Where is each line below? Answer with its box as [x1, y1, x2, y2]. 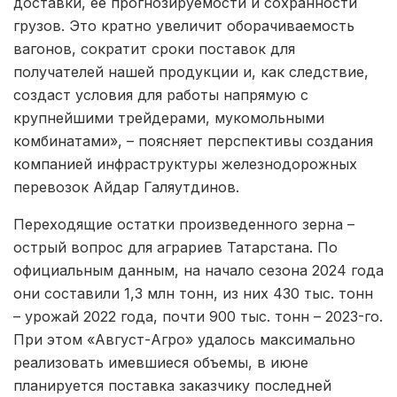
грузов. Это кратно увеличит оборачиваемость [13, 16, 354, 35]
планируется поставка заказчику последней [13, 376, 331, 394]
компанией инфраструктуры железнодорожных [13, 154, 357, 173]
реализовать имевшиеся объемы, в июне [13, 353, 308, 371]
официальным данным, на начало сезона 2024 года [13, 261, 384, 279]
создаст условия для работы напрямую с [13, 85, 308, 104]
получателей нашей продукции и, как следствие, [13, 62, 369, 81]
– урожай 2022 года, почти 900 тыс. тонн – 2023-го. [13, 307, 383, 325]
